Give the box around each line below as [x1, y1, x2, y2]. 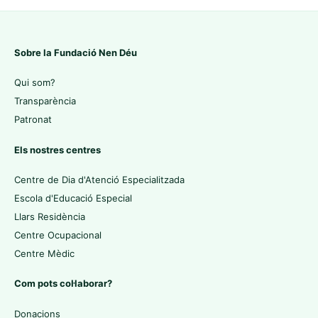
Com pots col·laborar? [14, 278, 112, 290]
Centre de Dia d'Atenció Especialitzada [14, 173, 185, 185]
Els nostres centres [14, 143, 101, 155]
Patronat [14, 114, 52, 126]
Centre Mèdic [14, 247, 75, 259]
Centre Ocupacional [14, 229, 102, 241]
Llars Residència [14, 210, 85, 222]
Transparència [14, 95, 76, 107]
